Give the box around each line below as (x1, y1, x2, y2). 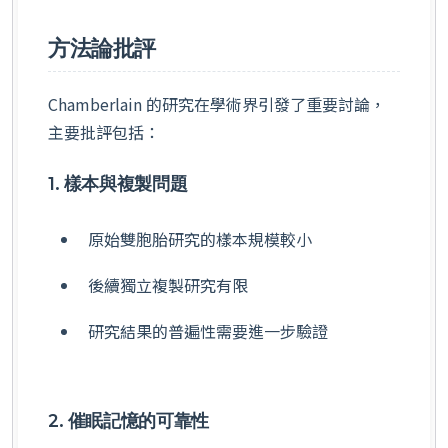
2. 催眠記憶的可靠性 (48, 410, 209, 432)
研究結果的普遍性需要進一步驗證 (88, 318, 328, 343)
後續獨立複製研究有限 (88, 273, 248, 298)
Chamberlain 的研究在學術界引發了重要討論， (48, 91, 386, 116)
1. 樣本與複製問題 (48, 172, 188, 194)
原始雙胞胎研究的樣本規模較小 (88, 227, 312, 252)
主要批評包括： (48, 119, 160, 144)
